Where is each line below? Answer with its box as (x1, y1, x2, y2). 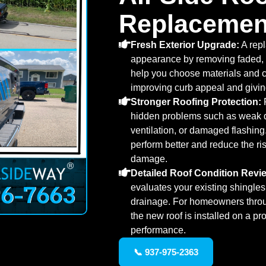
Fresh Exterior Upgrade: (131, 40, 239, 50)
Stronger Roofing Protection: (131, 97, 261, 107)
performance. (131, 225, 186, 235)
